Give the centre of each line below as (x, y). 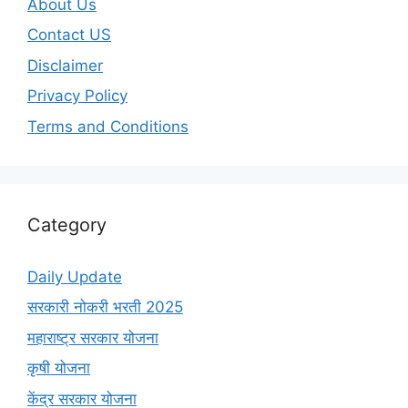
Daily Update (75, 276)
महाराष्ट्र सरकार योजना (93, 337)
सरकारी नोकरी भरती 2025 (105, 307)
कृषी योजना (59, 368)
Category (67, 224)
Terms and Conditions (108, 126)
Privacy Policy (77, 96)
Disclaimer (65, 65)
